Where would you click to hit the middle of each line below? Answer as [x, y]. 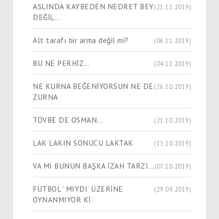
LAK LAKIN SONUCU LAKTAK [83, 142]
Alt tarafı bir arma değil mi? [81, 40]
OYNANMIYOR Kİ [62, 199]
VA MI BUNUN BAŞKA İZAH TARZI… [93, 165]
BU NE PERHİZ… [61, 63]
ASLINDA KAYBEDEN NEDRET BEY [93, 6]
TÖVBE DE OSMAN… [68, 120]
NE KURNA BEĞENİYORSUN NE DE [93, 86]
